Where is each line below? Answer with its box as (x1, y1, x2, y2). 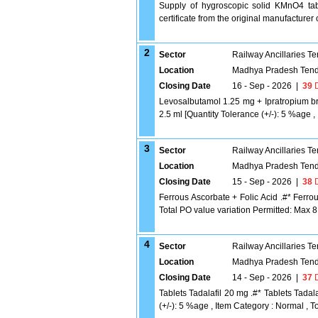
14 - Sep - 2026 (232, 273, 292, 283)
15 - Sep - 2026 (232, 177, 292, 187)
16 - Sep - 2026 (232, 81, 292, 91)
